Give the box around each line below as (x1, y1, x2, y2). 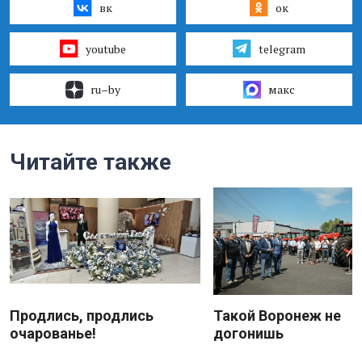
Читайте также (10, 148, 171, 175)
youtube (85, 40, 126, 57)
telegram (258, 40, 305, 57)
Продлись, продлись (10, 306, 154, 324)
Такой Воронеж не (213, 306, 341, 324)
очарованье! (10, 324, 96, 342)
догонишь (213, 324, 284, 342)
